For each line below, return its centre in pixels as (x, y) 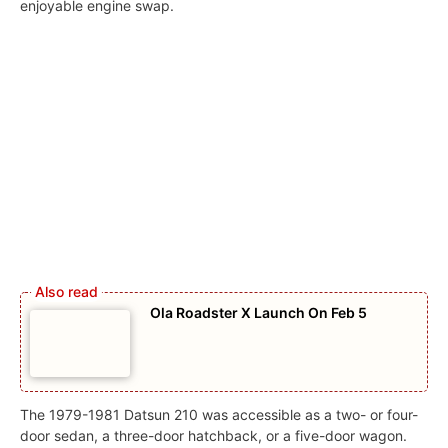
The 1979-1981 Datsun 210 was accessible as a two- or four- (219, 415)
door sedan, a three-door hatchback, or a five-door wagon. (213, 436)
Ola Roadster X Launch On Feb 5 (258, 313)
